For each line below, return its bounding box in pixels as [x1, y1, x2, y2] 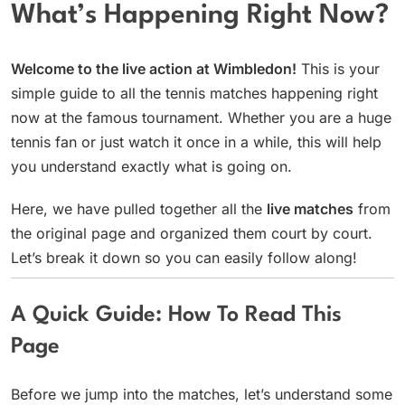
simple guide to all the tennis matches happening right [11, 83, 378, 102]
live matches [267, 199, 353, 218]
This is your [297, 59, 380, 78]
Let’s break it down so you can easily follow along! [11, 248, 357, 267]
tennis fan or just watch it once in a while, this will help [11, 132, 381, 151]
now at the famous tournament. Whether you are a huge [11, 108, 391, 127]
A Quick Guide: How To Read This [11, 304, 342, 326]
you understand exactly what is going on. [11, 156, 292, 175]
